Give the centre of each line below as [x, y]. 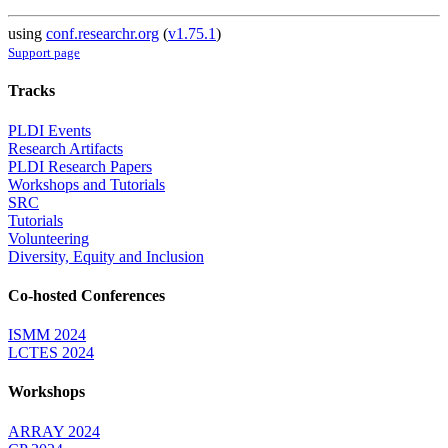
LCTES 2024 [51, 353]
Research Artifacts [65, 148]
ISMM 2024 [47, 335]
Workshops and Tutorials [86, 184]
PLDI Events [49, 130]
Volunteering [48, 238]
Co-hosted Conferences [86, 295]
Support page [44, 53]
